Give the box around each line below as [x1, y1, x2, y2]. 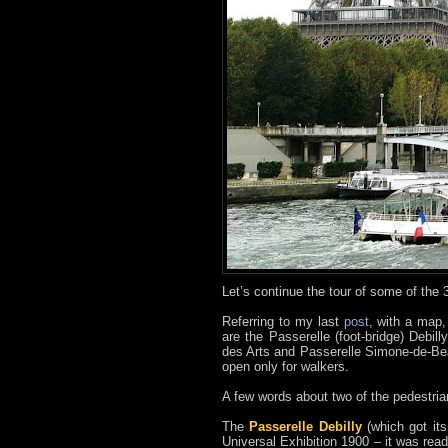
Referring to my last [222, 313, 344, 329]
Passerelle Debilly [249, 418, 362, 434]
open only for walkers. [222, 358, 349, 374]
